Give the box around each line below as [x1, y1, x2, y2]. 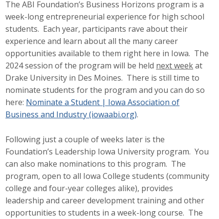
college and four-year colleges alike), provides [5, 182, 174, 194]
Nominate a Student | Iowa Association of [26, 97, 180, 108]
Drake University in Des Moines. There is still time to [5, 72, 200, 84]
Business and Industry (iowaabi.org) [5, 109, 137, 120]
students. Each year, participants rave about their [5, 23, 188, 35]
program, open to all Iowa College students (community [5, 170, 210, 181]
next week [156, 60, 194, 71]
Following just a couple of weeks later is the [5, 133, 165, 145]
